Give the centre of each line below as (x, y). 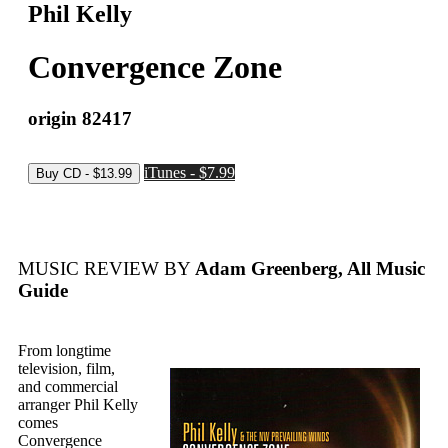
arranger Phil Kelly (78, 405)
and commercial (68, 387)
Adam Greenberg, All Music (308, 269)
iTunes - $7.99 (189, 172)
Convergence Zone (155, 67)
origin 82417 (80, 118)
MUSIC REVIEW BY (104, 269)
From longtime (64, 351)
